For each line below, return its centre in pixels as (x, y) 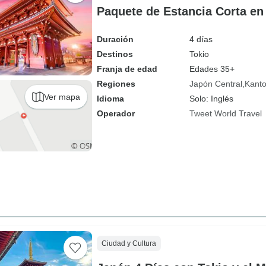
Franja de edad (127, 69)
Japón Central (216, 84)
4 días (201, 39)
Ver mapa (62, 96)
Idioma (110, 99)
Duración (115, 39)
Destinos (115, 54)
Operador (115, 113)
